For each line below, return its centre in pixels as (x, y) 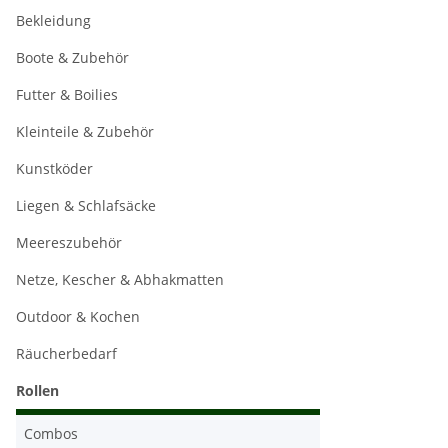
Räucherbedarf (66, 353)
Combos (51, 433)
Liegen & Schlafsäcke (86, 205)
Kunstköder (54, 168)
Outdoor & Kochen (78, 316)
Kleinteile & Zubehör (85, 131)
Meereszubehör (69, 242)
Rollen (37, 390)
